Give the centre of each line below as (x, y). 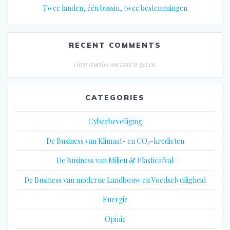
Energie (115, 199)
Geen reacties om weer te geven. (115, 64)
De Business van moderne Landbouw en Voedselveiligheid (115, 180)
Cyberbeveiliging (115, 121)
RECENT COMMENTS (115, 45)
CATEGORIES (115, 97)
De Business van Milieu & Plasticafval (115, 160)
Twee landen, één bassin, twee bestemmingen (115, 8)
